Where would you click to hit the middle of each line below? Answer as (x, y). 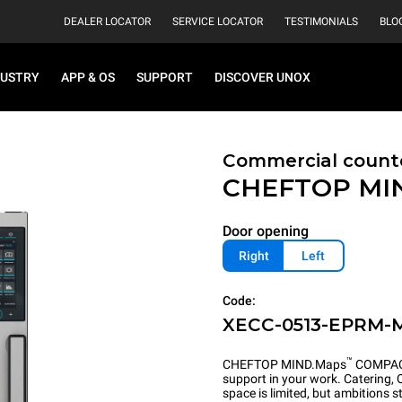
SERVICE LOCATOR (218, 22)
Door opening (266, 231)
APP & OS (88, 77)
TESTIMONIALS (321, 22)
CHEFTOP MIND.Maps (284, 364)
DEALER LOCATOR (107, 22)
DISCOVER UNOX (262, 77)
